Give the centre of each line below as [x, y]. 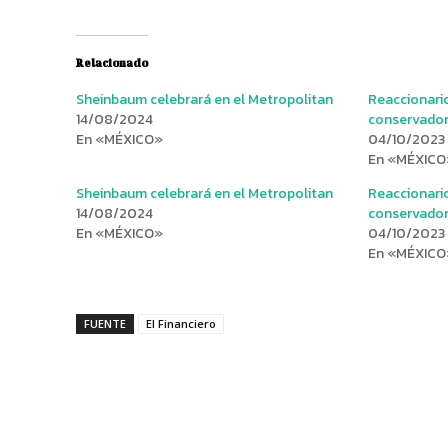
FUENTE [105, 323]
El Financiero [181, 323]
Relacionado [112, 62]
